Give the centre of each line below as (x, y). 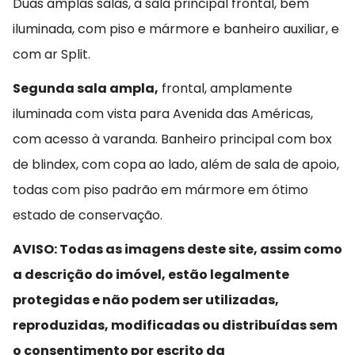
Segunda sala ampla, (86, 89)
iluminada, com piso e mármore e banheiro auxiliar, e (176, 29)
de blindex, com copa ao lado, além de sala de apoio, (176, 165)
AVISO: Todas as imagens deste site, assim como (177, 250)
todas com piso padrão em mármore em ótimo (160, 190)
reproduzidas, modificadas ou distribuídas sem (175, 326)
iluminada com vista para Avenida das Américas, (163, 114)
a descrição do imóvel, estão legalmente (151, 275)
